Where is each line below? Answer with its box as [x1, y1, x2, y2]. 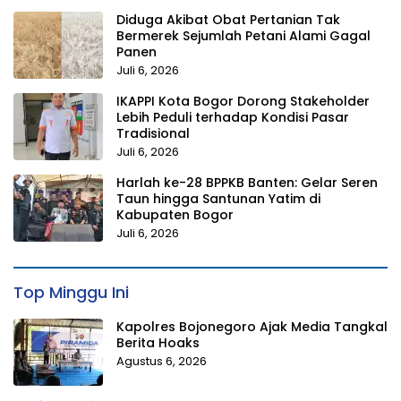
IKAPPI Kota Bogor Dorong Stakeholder [116, 91, 370, 110]
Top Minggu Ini [13, 280, 129, 303]
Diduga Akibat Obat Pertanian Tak [116, 10, 340, 29]
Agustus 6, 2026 [116, 352, 207, 370]
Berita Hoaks [116, 333, 200, 352]
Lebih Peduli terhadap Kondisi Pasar [116, 107, 349, 126]
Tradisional [116, 124, 190, 142]
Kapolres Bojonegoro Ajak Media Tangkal [116, 317, 388, 336]
